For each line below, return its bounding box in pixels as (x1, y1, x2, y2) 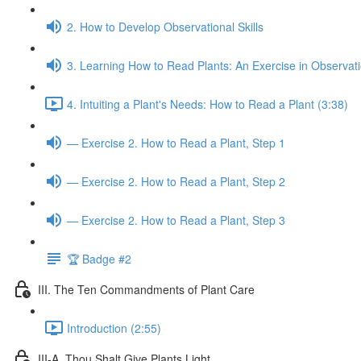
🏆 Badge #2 (67, 250, 131, 267)
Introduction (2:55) (67, 319, 161, 336)
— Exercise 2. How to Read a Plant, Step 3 (67, 211, 285, 228)
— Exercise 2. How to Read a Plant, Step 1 (67, 134, 285, 151)
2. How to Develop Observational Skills (67, 18, 263, 35)
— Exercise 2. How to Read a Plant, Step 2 (67, 172, 285, 189)
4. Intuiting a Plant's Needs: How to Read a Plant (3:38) (67, 95, 348, 112)
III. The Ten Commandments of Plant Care (38, 280, 255, 297)
